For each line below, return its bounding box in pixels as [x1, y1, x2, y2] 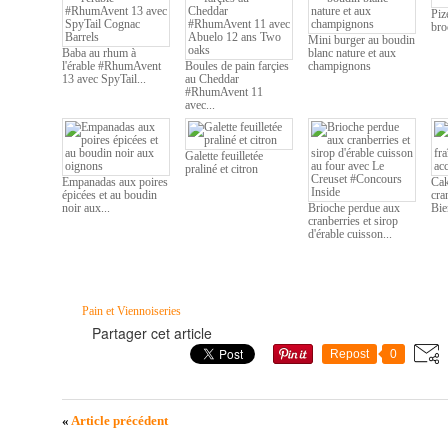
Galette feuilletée [185, 149, 263, 163]
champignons [308, 59, 371, 73]
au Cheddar [185, 72, 239, 86]
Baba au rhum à [62, 46, 136, 60]
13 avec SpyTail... [62, 72, 146, 86]
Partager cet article [92, 323, 212, 343]
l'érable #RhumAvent [62, 59, 161, 73]
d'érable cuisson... [308, 227, 392, 241]
